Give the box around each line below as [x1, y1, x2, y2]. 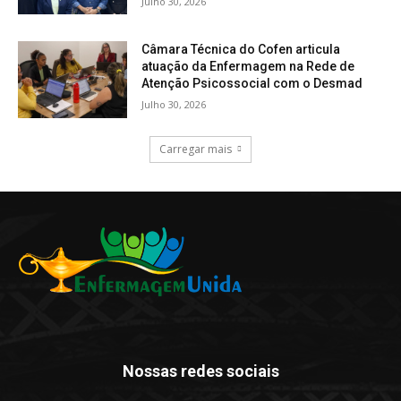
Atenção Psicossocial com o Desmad [141, 76, 363, 91]
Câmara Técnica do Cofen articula [141, 42, 341, 57]
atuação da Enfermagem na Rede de [141, 59, 355, 74]
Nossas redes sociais [122, 362, 279, 381]
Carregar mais [159, 141, 232, 158]
